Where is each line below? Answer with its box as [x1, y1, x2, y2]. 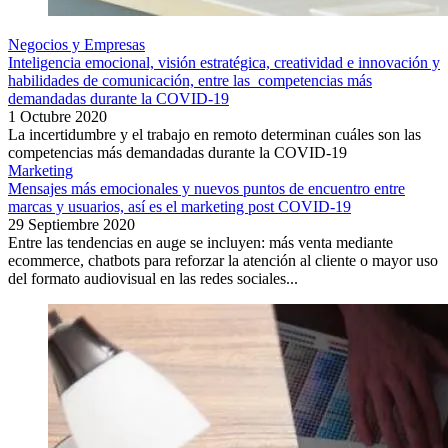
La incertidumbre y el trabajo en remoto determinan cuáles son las [8, 126, 421, 144]
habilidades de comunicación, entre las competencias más [8, 72, 372, 90]
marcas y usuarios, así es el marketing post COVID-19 [8, 198, 351, 216]
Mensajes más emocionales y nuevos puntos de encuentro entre [8, 180, 405, 198]
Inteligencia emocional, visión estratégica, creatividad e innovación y [8, 54, 440, 72]
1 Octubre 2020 [8, 108, 107, 126]
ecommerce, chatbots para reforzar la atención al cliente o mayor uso [8, 252, 438, 270]
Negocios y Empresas [8, 36, 145, 54]
